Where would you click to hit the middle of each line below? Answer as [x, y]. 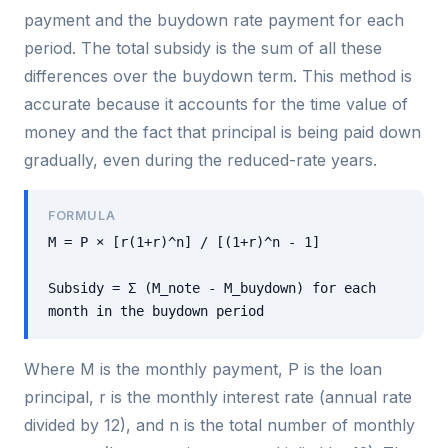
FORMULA [82, 215]
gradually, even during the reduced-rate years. [200, 159]
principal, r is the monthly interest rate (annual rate [218, 397]
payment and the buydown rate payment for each [214, 19]
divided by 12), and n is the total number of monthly [219, 425]
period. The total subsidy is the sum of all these [203, 47]
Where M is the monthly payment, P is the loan [203, 369]
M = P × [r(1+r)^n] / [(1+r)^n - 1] [184, 242]
